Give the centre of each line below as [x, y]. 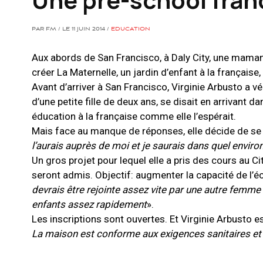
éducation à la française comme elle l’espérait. [134, 117]
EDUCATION [131, 30]
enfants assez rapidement [89, 205]
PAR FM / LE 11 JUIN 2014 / [71, 30]
